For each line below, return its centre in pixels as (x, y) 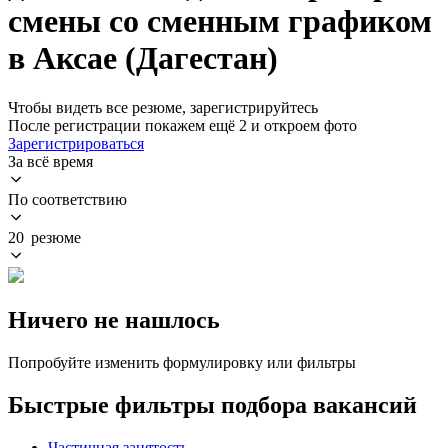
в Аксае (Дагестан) (143, 58)
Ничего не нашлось (114, 319)
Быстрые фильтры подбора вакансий (212, 404)
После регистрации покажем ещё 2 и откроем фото (182, 125)
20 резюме (44, 237)
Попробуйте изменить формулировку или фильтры (182, 362)
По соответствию (67, 199)
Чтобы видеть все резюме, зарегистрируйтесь (163, 107)
